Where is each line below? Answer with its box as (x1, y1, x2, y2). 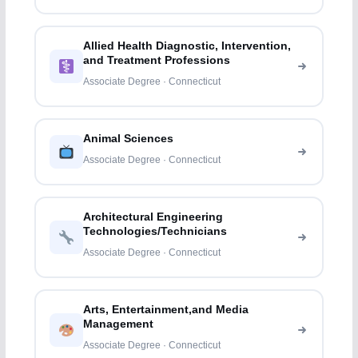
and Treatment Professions (83, 54, 231, 67)
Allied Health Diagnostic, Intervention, (83, 40, 292, 53)
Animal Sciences (83, 133, 174, 145)
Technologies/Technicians (83, 225, 228, 238)
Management (83, 318, 154, 331)
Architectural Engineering (83, 211, 224, 224)
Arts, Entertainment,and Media (83, 304, 249, 316)
